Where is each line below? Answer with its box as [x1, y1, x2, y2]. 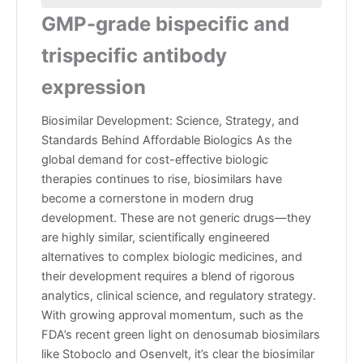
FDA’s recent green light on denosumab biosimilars [41, 327, 320, 343]
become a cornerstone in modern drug [41, 191, 254, 207]
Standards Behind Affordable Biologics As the [41, 133, 292, 148]
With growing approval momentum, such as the [41, 308, 303, 323]
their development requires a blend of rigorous [41, 269, 295, 284]
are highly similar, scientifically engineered [41, 230, 270, 246]
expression [41, 75, 146, 100]
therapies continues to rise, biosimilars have [41, 172, 282, 187]
